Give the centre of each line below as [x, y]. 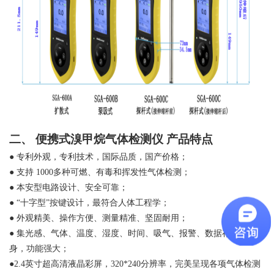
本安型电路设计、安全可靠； [72, 188]
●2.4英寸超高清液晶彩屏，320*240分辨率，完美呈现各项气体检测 [135, 264]
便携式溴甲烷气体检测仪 [99, 139]
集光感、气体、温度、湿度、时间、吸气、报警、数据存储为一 [136, 234]
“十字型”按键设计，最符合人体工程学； [93, 203]
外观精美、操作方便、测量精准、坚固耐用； [102, 218]
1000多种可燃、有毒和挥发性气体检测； [113, 172]
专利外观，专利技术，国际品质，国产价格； [102, 157]
